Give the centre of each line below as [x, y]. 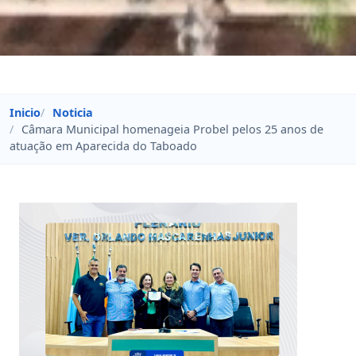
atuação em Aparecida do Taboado [103, 145]
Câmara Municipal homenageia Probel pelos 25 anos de [170, 129]
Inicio [25, 112]
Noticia [72, 112]
